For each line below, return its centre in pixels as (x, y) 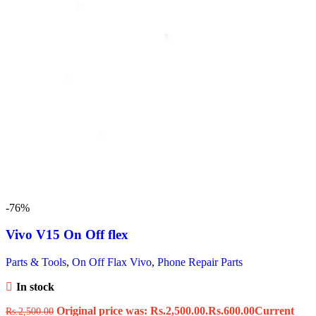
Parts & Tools (36, 262)
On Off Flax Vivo (112, 262)
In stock (35, 286)
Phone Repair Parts (200, 262)
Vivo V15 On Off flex (67, 235)
